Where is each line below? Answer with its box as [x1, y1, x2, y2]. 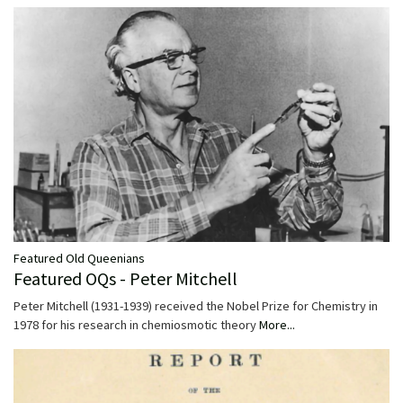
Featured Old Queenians [13, 250, 145, 267]
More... [259, 317, 295, 334]
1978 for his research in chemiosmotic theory [13, 317, 259, 334]
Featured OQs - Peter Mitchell [13, 267, 237, 291]
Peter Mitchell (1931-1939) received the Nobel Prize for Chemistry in [13, 298, 378, 315]
